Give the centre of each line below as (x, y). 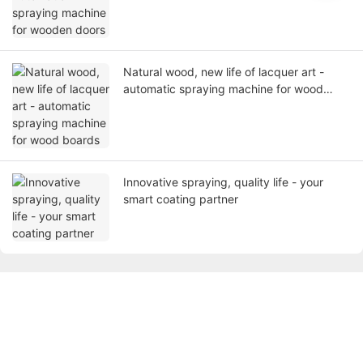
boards (142, 106)
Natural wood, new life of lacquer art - (224, 72)
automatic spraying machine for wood (223, 89)
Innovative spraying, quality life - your (223, 182)
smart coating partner (181, 199)
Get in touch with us (64, 307)
